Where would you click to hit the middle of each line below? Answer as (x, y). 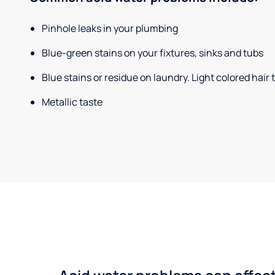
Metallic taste (72, 102)
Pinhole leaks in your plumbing (110, 29)
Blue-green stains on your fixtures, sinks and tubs (153, 53)
